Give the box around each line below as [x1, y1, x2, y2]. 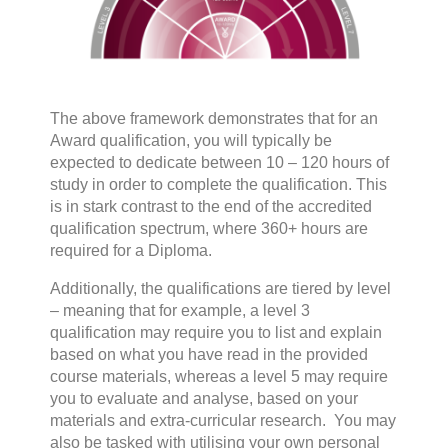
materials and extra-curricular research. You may [50, 412, 396, 430]
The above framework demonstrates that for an [50, 110, 378, 128]
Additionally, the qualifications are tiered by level [50, 280, 391, 298]
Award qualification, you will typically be [50, 132, 332, 150]
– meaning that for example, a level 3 [50, 302, 310, 320]
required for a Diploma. [50, 242, 212, 260]
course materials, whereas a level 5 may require [50, 368, 388, 386]
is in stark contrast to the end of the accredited [50, 198, 372, 216]
